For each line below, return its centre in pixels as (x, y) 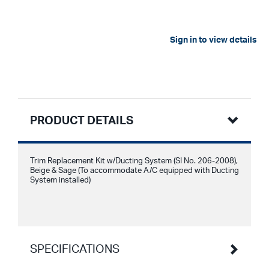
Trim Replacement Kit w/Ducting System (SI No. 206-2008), (134, 161)
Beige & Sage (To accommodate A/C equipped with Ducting (134, 170)
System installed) (60, 180)
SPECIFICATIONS (75, 249)
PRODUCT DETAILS (82, 120)
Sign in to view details (213, 40)
